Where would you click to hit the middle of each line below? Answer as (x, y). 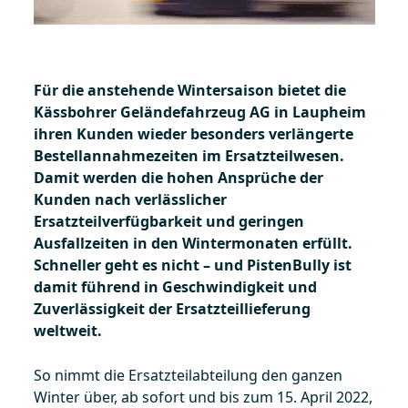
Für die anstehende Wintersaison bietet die (189, 90)
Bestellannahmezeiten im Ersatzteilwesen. (189, 155)
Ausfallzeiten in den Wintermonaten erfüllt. (193, 243)
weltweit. (67, 330)
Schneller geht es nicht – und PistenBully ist (192, 265)
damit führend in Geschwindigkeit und (175, 286)
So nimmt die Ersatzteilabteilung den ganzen (188, 375)
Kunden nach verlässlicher (130, 199)
